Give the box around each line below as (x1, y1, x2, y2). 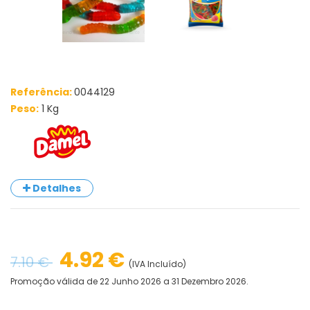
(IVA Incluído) (129, 257, 186, 270)
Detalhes (30, 181, 81, 195)
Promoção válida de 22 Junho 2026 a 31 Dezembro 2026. (10, 275, 248, 287)
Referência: (10, 84, 74, 99)
